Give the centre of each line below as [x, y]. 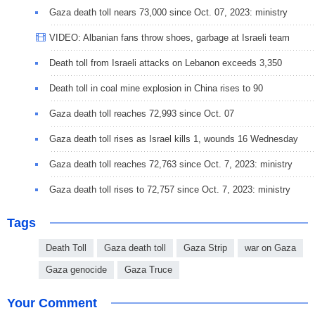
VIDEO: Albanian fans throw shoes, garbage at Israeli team [169, 38]
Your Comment [52, 303]
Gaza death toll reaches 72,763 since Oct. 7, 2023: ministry [171, 165]
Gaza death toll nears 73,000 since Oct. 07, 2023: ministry [168, 13]
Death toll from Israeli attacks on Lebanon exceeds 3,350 [166, 63]
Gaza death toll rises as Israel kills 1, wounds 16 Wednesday [174, 139]
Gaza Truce [148, 270]
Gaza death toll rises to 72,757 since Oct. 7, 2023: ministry [170, 190]
